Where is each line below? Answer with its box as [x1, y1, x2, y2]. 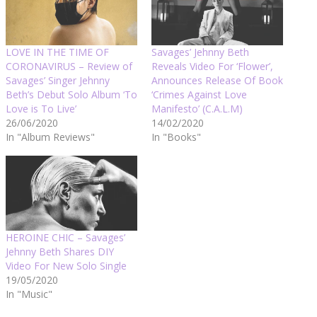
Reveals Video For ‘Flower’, [151, 59, 273, 73]
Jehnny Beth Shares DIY [6, 244, 114, 258]
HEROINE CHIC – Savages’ [6, 230, 125, 244]
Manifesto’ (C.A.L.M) [151, 101, 243, 115]
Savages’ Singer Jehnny [6, 73, 110, 87]
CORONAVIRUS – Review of [6, 59, 132, 73]
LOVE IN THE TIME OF [6, 45, 109, 59]
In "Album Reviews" [6, 129, 95, 144]
